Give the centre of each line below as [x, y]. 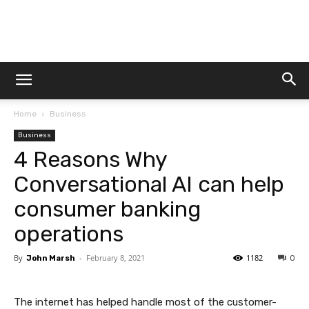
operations [69, 234]
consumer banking [107, 209]
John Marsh [51, 258]
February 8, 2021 [116, 258]
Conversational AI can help [149, 184]
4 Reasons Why [90, 159]
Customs [174, 123]
